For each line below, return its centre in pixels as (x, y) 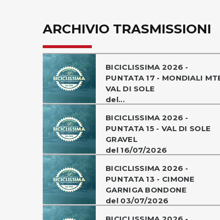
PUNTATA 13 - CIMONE (150, 179)
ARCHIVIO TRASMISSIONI (127, 29)
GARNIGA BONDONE (146, 190)
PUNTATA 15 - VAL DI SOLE (158, 128)
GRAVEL (122, 139)
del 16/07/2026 (137, 150)
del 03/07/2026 (137, 200)
